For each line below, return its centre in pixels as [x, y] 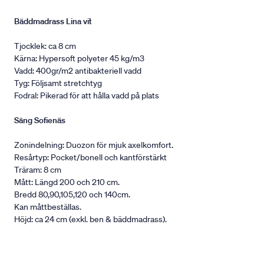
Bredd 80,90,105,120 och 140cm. [72, 195]
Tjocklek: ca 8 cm [45, 46]
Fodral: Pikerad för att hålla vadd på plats [87, 96]
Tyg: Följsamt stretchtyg [58, 83]
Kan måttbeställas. [48, 207]
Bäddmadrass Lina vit [53, 22]
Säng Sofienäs [40, 121]
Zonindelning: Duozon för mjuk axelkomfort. [94, 145]
